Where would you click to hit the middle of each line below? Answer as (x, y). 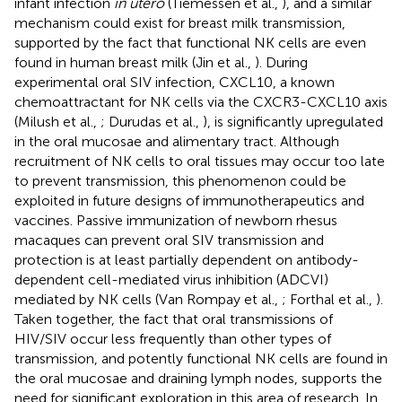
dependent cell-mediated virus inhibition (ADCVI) (171, 279)
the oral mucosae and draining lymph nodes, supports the (198, 378)
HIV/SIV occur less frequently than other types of (173, 338)
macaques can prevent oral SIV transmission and (169, 240)
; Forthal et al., (329, 299)
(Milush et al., (57, 121)
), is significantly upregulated (293, 121)
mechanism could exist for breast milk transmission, (180, 22)
